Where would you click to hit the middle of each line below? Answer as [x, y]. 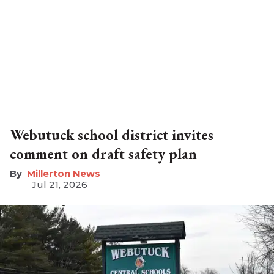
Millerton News [64, 174]
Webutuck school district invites [112, 135]
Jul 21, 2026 [59, 185]
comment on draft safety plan [103, 154]
